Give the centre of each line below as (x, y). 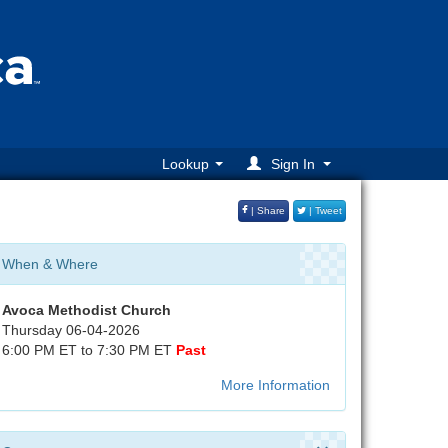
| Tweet (324, 211)
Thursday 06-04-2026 (71, 330)
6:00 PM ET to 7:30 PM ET (89, 350)
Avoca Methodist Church (86, 310)
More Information (275, 385)
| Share (266, 211)
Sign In (293, 164)
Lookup (185, 164)
